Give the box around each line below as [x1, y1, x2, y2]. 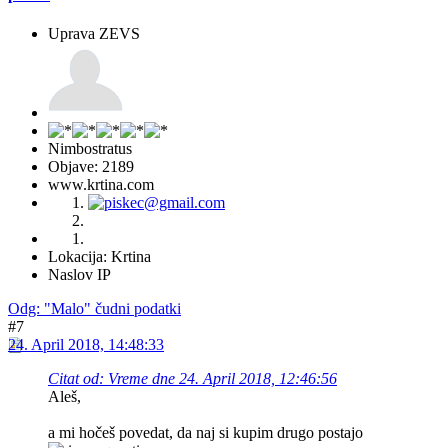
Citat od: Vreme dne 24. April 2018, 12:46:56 [48, 369, 337, 387]
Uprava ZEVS [48, 24, 140, 42]
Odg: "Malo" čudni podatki [8, 299, 181, 317]
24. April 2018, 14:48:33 [8, 335, 164, 353]
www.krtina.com [48, 175, 154, 193]
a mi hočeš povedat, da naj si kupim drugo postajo [48, 423, 367, 441]
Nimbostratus [48, 139, 132, 157]
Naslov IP [48, 265, 111, 283]
